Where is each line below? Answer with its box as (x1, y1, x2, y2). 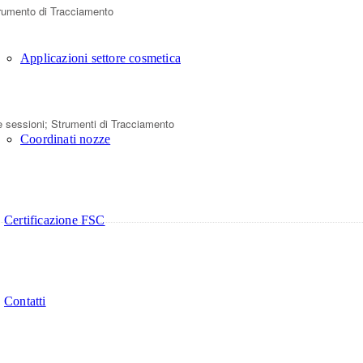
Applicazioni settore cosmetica (20, 50, 181, 65)
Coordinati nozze (20, 131, 111, 146)
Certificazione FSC (4, 212, 105, 227)
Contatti (4, 293, 46, 308)
